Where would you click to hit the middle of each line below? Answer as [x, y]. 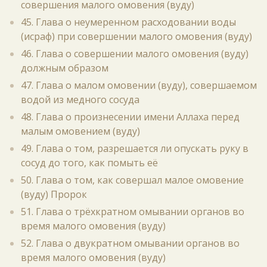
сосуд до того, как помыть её [89, 163]
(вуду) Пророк [54, 194]
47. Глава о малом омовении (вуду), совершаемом [139, 85]
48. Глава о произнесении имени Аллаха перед [130, 117]
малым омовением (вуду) [80, 131]
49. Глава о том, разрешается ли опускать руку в [135, 148]
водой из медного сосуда [80, 100]
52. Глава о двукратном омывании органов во [130, 243]
